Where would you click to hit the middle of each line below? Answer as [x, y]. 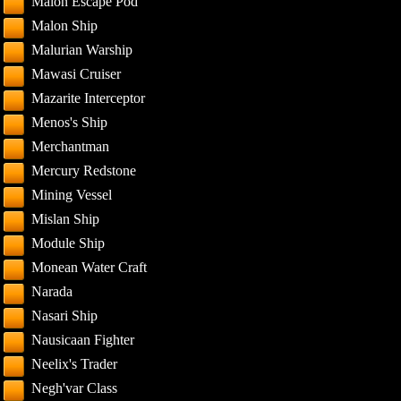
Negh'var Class [75, 388]
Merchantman [71, 146]
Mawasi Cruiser [77, 74]
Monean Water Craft [90, 267]
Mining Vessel [72, 195]
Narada [52, 291]
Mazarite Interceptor [89, 98]
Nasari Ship [65, 316]
